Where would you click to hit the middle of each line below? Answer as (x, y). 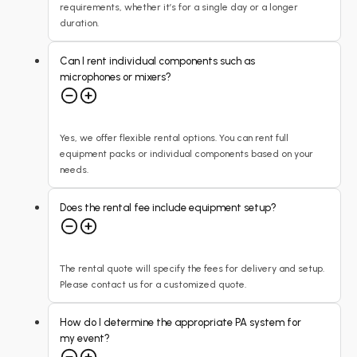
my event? (85, 338)
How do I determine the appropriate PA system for (180, 322)
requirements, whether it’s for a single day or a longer (179, 7)
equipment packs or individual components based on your (186, 154)
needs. (74, 170)
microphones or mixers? (116, 77)
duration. (79, 23)
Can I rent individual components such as (157, 61)
